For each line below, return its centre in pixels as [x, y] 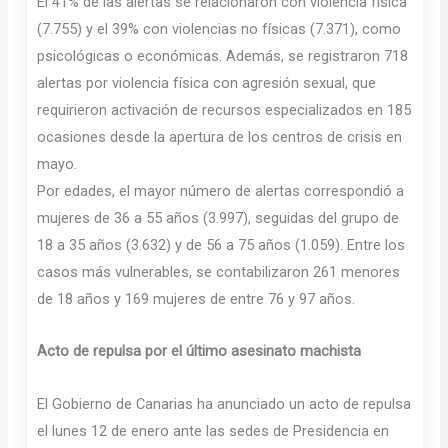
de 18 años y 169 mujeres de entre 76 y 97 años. [196, 298]
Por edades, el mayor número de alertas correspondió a [221, 190]
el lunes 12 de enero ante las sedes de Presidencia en [213, 430]
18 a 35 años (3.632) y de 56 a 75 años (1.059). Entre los [221, 244]
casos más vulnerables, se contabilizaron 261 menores [219, 271]
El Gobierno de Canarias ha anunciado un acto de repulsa [224, 403]
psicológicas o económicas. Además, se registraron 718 [223, 55]
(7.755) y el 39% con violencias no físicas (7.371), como [219, 28]
